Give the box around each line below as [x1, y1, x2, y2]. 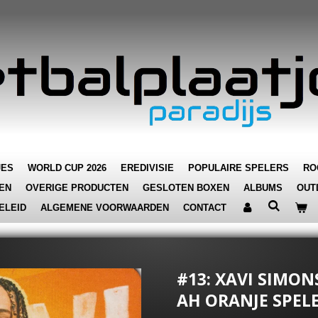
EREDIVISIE [121, 163, 174, 173]
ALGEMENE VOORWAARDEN [40, 202, 169, 213]
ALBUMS [243, 182, 283, 193]
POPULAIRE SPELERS [188, 163, 289, 173]
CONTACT [183, 202, 226, 213]
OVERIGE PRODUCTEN [26, 182, 128, 193]
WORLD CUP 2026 [28, 163, 106, 173]
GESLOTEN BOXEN [143, 182, 229, 193]
